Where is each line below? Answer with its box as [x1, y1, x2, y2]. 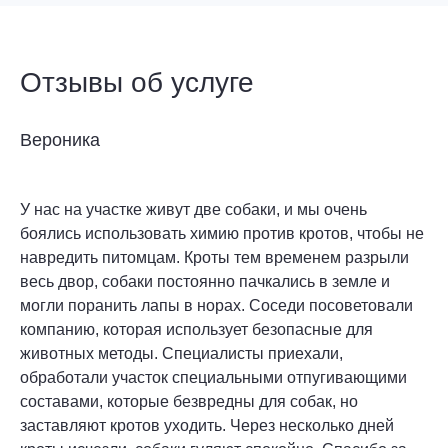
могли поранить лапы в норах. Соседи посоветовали [20, 297, 413, 315]
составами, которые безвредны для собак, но [20, 393, 358, 411]
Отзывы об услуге [20, 67, 254, 99]
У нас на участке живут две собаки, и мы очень [20, 201, 367, 219]
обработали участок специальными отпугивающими [20, 369, 407, 387]
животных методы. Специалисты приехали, [20, 345, 343, 363]
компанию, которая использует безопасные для [20, 321, 373, 339]
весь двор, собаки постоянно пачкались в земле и [20, 273, 390, 291]
